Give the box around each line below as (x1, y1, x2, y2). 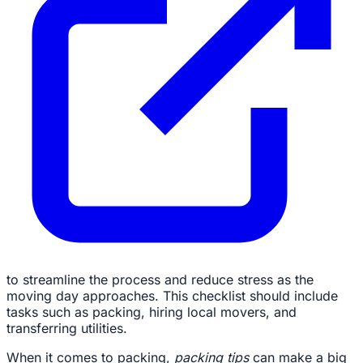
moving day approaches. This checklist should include (6, 288, 338, 305)
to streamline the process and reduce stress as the (6, 271, 314, 288)
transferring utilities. (6, 320, 127, 337)
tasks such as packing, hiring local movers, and (6, 304, 297, 321)
